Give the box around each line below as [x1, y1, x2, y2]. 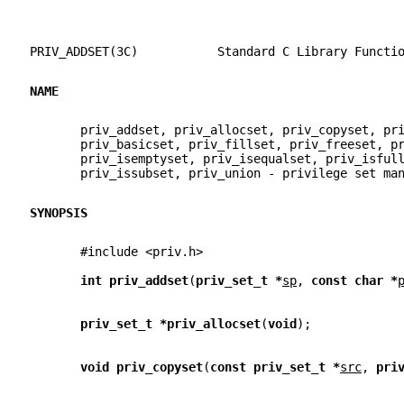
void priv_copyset [80, 360, 203, 375]
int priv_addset [80, 273, 188, 289]
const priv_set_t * [210, 360, 340, 375]
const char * [311, 273, 398, 289]
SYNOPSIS [30, 205, 87, 220]
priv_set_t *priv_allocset [80, 317, 261, 332]
